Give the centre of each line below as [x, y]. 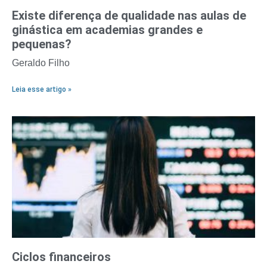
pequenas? [42, 44]
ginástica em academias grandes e [107, 30]
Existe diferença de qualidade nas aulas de [129, 16]
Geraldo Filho [41, 63]
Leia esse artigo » [42, 90]
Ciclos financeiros [61, 257]
